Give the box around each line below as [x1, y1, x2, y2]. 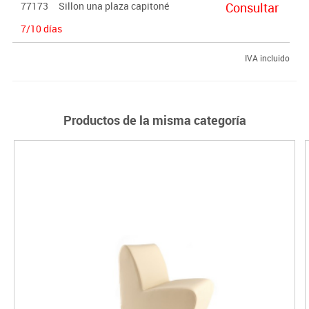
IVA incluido [244, 52, 290, 63]
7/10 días [20, 21, 62, 35]
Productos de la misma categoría [63, 111, 246, 128]
